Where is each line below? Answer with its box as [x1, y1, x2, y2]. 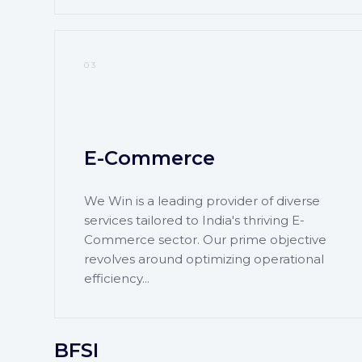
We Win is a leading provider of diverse [83, 192, 320, 208]
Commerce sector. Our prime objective [83, 231, 326, 247]
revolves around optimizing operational [83, 250, 324, 267]
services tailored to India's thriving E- [83, 212, 305, 228]
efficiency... [83, 270, 149, 286]
